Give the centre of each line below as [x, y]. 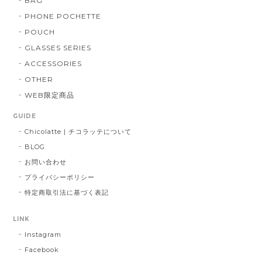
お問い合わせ [46, 162]
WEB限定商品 [50, 95]
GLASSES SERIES [58, 47]
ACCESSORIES [53, 63]
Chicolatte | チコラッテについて [78, 131]
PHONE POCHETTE [63, 16]
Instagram [43, 234]
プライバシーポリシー [60, 177]
